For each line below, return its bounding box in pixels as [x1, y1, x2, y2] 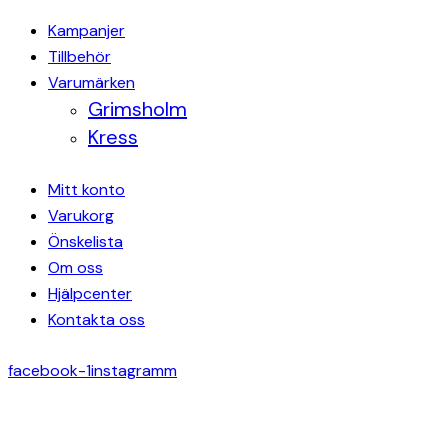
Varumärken [48, 72, 135, 94]
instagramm [91, 360, 177, 382]
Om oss [48, 257, 103, 279]
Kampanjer [48, 20, 125, 42]
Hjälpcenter [48, 283, 132, 305]
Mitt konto [48, 179, 125, 201]
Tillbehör [48, 46, 111, 68]
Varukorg [48, 205, 114, 227]
